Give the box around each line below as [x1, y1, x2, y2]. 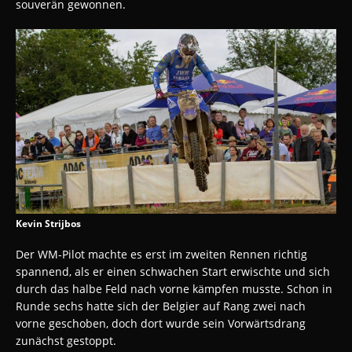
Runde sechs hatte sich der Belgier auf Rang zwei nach [16, 299, 306, 314]
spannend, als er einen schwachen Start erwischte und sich [16, 264, 330, 280]
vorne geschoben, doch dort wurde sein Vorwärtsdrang [16, 316, 306, 332]
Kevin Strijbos [16, 217, 81, 231]
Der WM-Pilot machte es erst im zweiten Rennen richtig [16, 247, 307, 262]
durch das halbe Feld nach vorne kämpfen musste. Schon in [16, 281, 332, 297]
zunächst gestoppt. [16, 333, 116, 349]
